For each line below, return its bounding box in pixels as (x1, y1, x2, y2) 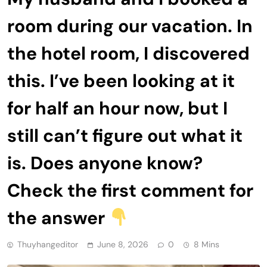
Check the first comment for (7, 178, 253, 202)
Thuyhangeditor (17, 238, 78, 250)
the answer (7, 206, 109, 229)
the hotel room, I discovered (7, 41, 250, 65)
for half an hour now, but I (7, 96, 228, 120)
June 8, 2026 (97, 238, 148, 250)
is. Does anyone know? (7, 151, 203, 175)
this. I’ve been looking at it (7, 69, 235, 92)
